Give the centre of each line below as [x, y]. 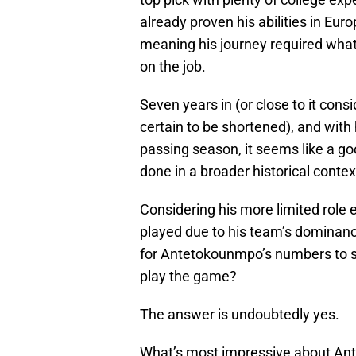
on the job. [173, 67]
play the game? [188, 277]
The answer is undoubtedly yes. [240, 315]
